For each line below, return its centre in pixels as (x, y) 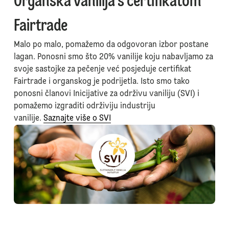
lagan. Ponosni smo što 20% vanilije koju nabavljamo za (113, 57)
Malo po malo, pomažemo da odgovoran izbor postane (111, 45)
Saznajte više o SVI (77, 118)
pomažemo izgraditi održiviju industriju (84, 106)
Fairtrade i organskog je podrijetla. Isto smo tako (101, 82)
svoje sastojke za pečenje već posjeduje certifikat (102, 69)
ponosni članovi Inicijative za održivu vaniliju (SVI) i (106, 94)
